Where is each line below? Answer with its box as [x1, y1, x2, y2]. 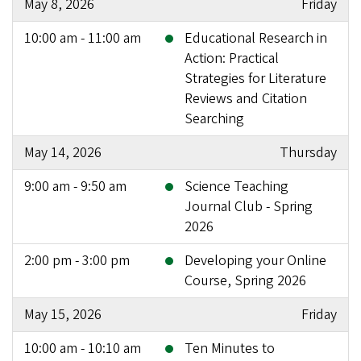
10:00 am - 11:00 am [24, 27, 141, 48]
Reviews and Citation [185, 88, 307, 109]
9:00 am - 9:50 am [24, 176, 127, 197]
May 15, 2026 [24, 304, 102, 325]
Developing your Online [185, 250, 326, 271]
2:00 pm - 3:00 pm [24, 250, 130, 271]
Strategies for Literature [185, 68, 326, 89]
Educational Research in [185, 27, 327, 48]
